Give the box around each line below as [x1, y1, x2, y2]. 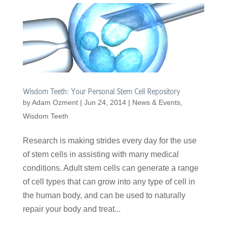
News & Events [132, 98, 180, 107]
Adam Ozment [31, 98, 78, 107]
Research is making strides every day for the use [22, 136, 197, 145]
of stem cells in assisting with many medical [22, 150, 179, 159]
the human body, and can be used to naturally [22, 191, 185, 200]
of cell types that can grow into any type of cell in [22, 177, 195, 186]
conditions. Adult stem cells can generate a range [22, 164, 199, 173]
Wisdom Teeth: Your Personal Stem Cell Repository [22, 88, 180, 96]
